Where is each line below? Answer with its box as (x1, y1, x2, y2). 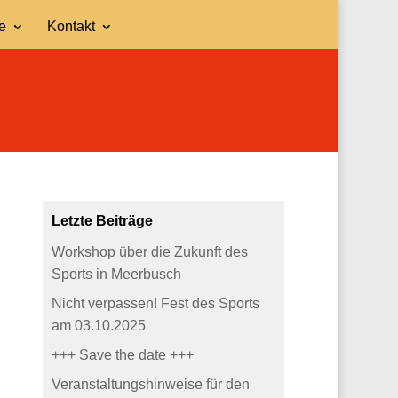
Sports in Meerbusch (52, 267, 182, 283)
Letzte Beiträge (52, 213, 154, 229)
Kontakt (46, 19, 95, 34)
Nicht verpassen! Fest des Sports (52, 296, 260, 312)
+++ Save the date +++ (52, 347, 195, 363)
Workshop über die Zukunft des (52, 244, 249, 260)
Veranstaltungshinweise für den (52, 377, 251, 393)
